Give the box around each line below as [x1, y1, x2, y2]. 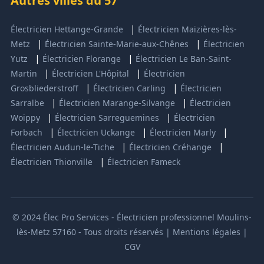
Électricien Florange [42, 52, 121, 64]
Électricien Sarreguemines [54, 111, 159, 123]
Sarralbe [10, 97, 44, 108]
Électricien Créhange [128, 141, 212, 153]
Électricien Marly [149, 126, 216, 138]
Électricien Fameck [107, 156, 180, 167]
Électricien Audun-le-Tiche [10, 141, 114, 153]
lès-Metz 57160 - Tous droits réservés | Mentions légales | [16, 226, 247, 237]
